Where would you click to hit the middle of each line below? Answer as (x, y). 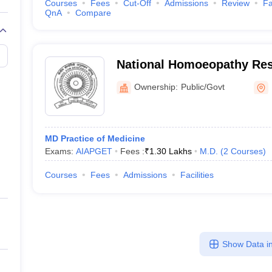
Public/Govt (202, 87)
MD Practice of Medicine (95, 138)
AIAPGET (94, 151)
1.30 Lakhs (170, 151)
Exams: (60, 151)
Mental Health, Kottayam (187, 80)
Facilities (197, 175)
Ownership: (156, 87)
